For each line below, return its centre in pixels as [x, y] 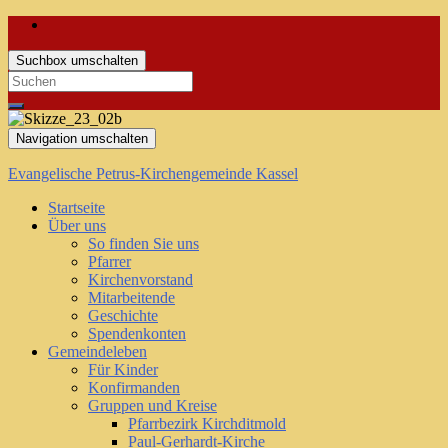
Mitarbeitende [131, 297]
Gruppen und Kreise [152, 405]
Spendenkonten [137, 333]
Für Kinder [123, 369]
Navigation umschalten [82, 138]
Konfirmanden [134, 387]
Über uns [77, 225]
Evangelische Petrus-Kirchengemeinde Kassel [153, 173]
